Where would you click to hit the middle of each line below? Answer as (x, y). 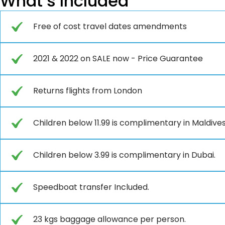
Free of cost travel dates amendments (110, 26)
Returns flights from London (88, 91)
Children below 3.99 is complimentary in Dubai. (124, 155)
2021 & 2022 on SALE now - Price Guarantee (118, 59)
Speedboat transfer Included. (91, 187)
